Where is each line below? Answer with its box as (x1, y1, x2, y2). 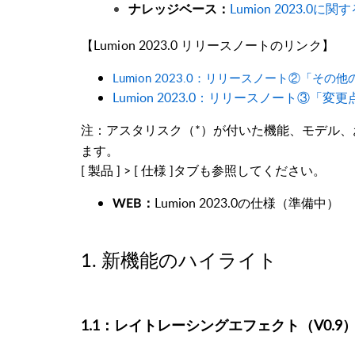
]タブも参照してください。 (170, 161, 326, 179)
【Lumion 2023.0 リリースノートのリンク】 (81, 36, 334, 54)
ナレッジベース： (128, 2, 230, 16)
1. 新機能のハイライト (81, 246, 277, 273)
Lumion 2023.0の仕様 (155, 193, 276, 212)
